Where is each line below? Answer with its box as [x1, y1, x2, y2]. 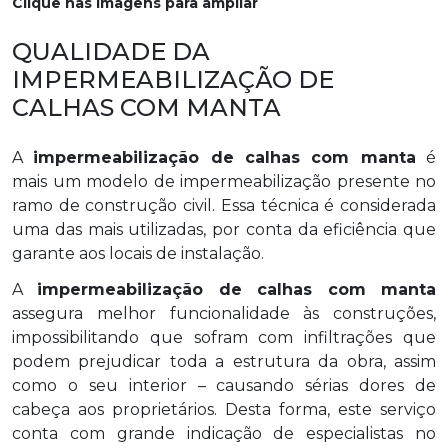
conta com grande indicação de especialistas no [12, 423, 436, 443]
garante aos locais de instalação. [12, 243, 264, 263]
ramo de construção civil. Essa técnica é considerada [12, 195, 436, 215]
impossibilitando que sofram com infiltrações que [12, 327, 436, 347]
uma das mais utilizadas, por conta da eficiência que [12, 219, 436, 239]
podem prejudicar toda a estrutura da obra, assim [12, 351, 436, 371]
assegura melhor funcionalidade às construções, [12, 303, 436, 323]
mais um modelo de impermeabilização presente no [12, 171, 436, 191]
